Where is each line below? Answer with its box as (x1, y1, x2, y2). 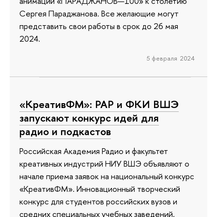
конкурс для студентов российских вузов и (19, 195, 177, 207)
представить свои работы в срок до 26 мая (19, 20, 178, 32)
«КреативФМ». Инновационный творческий (19, 183, 180, 194)
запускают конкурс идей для (19, 110, 159, 125)
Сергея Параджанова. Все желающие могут (19, 8, 179, 19)
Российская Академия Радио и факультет (19, 145, 168, 156)
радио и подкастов (19, 124, 111, 139)
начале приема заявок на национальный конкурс (19, 170, 194, 182)
